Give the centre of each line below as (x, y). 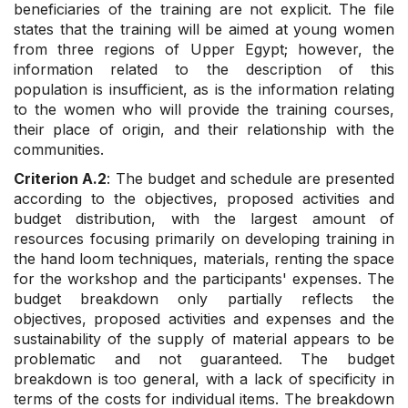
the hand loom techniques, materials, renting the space (204, 259)
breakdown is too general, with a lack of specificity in (204, 379)
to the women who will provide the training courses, (204, 110)
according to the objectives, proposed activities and (204, 199)
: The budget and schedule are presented (251, 179)
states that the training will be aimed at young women (204, 30)
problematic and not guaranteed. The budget (204, 359)
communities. (59, 150)
